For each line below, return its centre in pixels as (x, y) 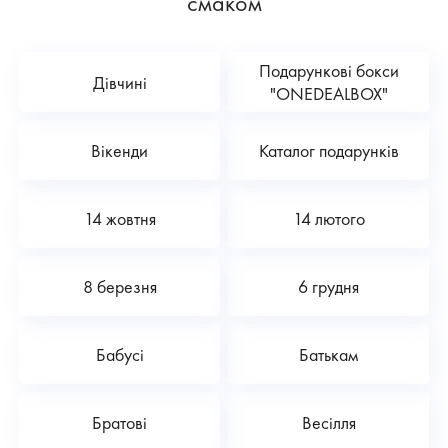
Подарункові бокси (328, 71)
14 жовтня (119, 218)
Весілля (328, 422)
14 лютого (328, 218)
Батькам (328, 354)
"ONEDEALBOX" (328, 94)
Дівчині (119, 82)
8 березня (119, 286)
